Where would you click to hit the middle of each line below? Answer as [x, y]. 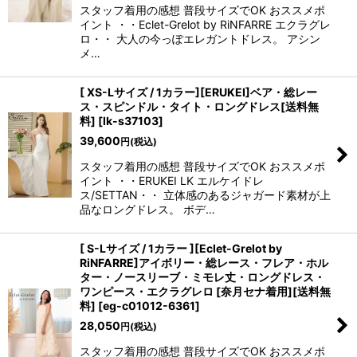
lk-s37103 [131, 121]
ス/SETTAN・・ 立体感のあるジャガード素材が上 [205, 195]
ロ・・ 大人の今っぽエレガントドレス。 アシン [200, 39]
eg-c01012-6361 [149, 306]
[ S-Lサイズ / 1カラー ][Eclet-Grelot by [181, 248]
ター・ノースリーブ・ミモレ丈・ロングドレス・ [202, 277]
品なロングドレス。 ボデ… [147, 209]
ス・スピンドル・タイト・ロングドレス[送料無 [199, 106]
